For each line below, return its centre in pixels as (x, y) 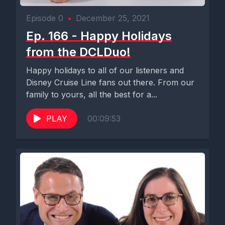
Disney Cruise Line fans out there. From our (110, 82)
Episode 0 (45, 18)
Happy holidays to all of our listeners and (105, 70)
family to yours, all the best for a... (92, 94)
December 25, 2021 (113, 18)
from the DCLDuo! (78, 52)
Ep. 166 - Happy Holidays (99, 36)
